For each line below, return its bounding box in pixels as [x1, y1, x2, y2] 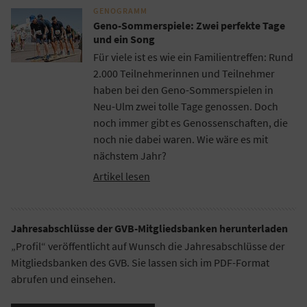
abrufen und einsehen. [11, 271, 116, 286]
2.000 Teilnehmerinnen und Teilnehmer [93, 66, 275, 80]
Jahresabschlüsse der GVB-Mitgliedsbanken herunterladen [11, 221, 288, 236]
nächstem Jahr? [93, 148, 167, 162]
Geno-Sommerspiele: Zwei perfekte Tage [93, 19, 285, 33]
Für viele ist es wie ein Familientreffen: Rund [93, 49, 293, 64]
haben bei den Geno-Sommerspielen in [93, 82, 273, 97]
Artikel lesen [93, 169, 150, 183]
